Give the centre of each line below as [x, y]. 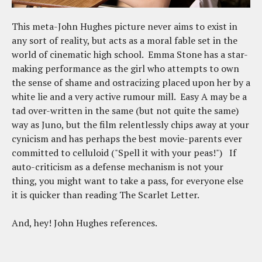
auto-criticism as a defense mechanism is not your [118, 167]
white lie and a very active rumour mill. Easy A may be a [129, 97]
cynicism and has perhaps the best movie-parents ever [127, 139]
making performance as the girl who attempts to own [125, 69]
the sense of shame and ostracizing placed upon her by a [131, 83]
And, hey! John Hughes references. [85, 223]
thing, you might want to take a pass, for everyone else [127, 181]
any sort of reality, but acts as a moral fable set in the [125, 41]
